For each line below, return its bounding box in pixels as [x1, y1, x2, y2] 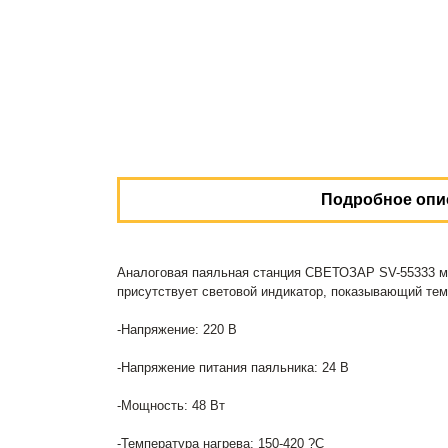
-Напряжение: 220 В [117, 322, 237, 337]
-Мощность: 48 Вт [117, 398, 225, 413]
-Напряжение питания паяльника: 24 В [117, 360, 349, 375]
